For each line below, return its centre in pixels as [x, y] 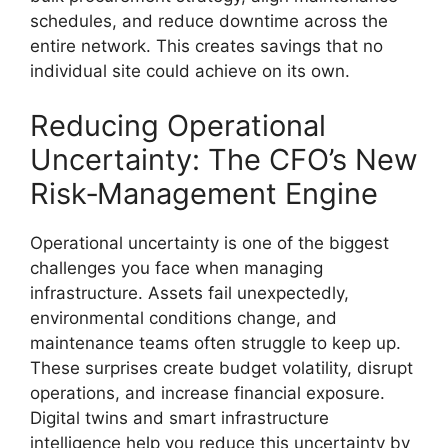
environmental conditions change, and [183, 318]
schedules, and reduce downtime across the [209, 20]
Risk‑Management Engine [204, 193]
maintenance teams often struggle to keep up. [215, 343]
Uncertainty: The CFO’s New [224, 159]
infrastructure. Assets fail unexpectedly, [189, 293]
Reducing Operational [178, 125]
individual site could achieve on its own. [190, 70]
